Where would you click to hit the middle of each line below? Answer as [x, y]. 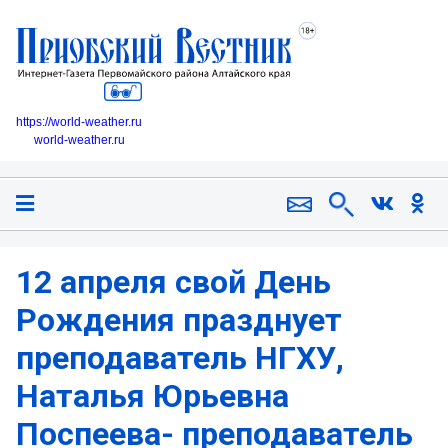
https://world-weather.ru [79, 121]
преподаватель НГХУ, [180, 357]
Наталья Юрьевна [152, 395]
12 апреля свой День [173, 281]
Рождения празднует [179, 319]
